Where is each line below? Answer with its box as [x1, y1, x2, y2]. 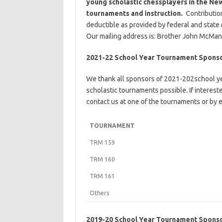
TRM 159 [89, 139, 115, 146]
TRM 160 [89, 156, 115, 163]
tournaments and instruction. [86, 9, 186, 17]
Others [89, 190, 109, 196]
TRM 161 [89, 173, 115, 179]
